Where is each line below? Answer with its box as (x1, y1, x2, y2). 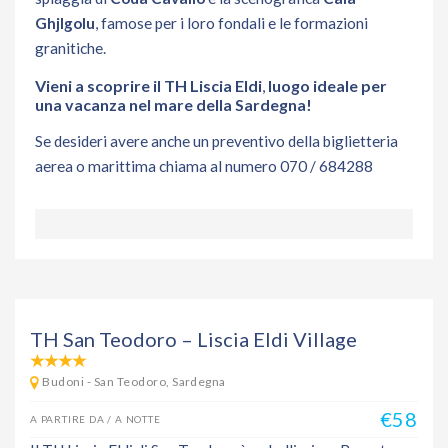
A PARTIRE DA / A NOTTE (30, 412, 161, 425)
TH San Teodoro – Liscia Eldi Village (30, 326, 361, 351)
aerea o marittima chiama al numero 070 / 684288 (35, 156, 373, 175)
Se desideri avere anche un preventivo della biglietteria (35, 131, 398, 150)
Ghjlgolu (35, 13, 95, 32)
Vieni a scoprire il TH (35, 75, 190, 95)
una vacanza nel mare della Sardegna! (35, 94, 312, 114)
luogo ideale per (268, 75, 387, 95)
